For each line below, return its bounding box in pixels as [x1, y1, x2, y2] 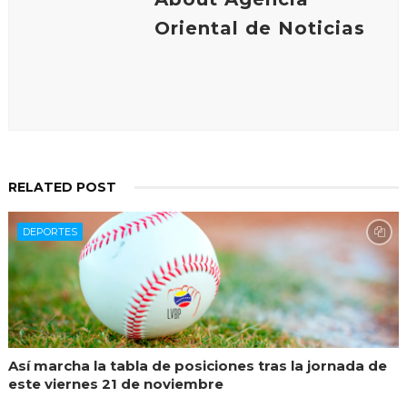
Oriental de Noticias [154, 17, 365, 40]
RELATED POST [7, 179, 116, 196]
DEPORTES [22, 225, 77, 239]
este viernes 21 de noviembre [7, 375, 223, 393]
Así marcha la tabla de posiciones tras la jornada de [7, 357, 387, 375]
